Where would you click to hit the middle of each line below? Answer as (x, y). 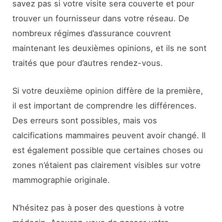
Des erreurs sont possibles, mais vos (85, 120)
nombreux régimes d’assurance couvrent (92, 33)
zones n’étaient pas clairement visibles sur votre (107, 165)
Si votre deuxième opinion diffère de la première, (108, 90)
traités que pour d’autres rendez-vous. (88, 63)
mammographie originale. (61, 180)
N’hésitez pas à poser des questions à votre (99, 208)
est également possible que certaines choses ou (108, 150)
